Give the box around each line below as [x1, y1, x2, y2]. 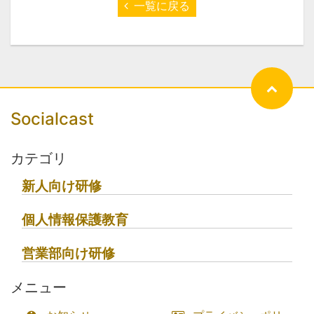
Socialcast [11, 109, 94, 129]
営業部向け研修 [22, 245, 115, 261]
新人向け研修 [22, 177, 102, 194]
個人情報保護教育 [22, 211, 128, 228]
